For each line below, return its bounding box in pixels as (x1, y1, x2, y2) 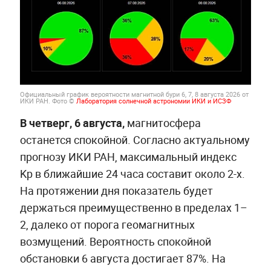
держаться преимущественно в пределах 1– (19, 200, 247, 215)
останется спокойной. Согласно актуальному (19, 132, 250, 148)
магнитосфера (124, 116, 201, 131)
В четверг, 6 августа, (19, 116, 125, 131)
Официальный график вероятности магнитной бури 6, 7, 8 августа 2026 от (19, 89, 249, 99)
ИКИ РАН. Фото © (19, 96, 74, 105)
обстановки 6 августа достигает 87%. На (19, 251, 226, 266)
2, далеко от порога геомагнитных (19, 217, 195, 232)
